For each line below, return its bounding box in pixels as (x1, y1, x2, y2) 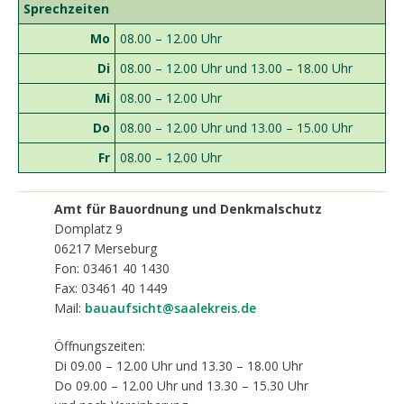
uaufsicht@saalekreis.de (101, 298, 256, 317)
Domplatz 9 (54, 219, 123, 237)
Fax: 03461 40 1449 (54, 279, 168, 297)
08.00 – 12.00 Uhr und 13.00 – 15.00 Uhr (120, 119, 353, 136)
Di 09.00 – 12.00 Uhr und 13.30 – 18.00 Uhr (54, 356, 303, 374)
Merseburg (94, 239, 157, 257)
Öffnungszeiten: (54, 336, 145, 354)
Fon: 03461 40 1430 (54, 259, 170, 277)
